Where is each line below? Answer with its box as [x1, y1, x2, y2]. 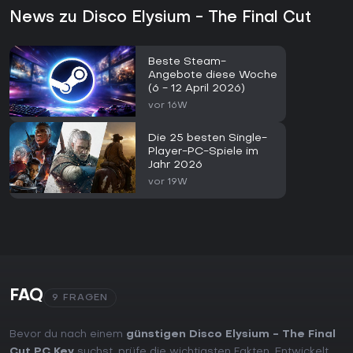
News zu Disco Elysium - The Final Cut [9, 10, 311, 27]
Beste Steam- [148, 57, 226, 68]
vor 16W [148, 101, 188, 111]
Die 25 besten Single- [148, 133, 267, 144]
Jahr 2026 [148, 160, 203, 171]
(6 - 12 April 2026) [148, 84, 245, 95]
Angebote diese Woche [148, 70, 277, 81]
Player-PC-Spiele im [148, 147, 258, 158]
